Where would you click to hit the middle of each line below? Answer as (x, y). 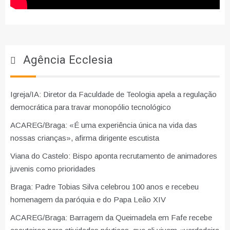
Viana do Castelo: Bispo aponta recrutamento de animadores (114, 156)
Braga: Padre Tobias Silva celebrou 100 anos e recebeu (104, 186)
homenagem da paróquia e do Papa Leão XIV (88, 199)
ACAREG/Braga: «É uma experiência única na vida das (104, 125)
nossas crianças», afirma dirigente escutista (85, 138)
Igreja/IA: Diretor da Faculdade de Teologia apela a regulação (113, 94)
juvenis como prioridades (53, 168)
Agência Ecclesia (68, 60)
